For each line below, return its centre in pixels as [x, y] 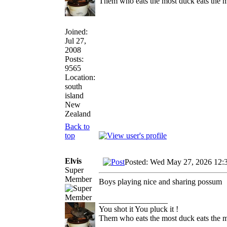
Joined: [76, 31]
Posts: [74, 59]
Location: [80, 77]
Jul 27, [75, 41]
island [74, 95]
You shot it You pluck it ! [139, 209]
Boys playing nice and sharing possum [160, 181]
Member [78, 179]
